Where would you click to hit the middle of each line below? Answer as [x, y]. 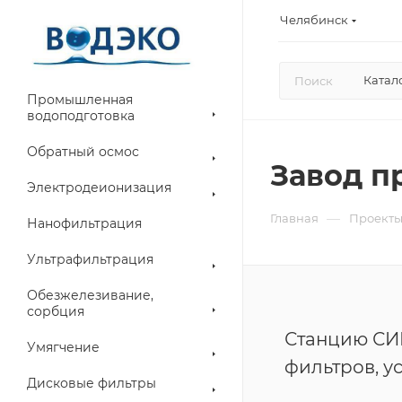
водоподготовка [81, 116]
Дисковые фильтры [92, 383]
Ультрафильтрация [90, 259]
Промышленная [80, 100]
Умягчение [63, 347]
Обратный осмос [83, 152]
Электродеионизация [99, 188]
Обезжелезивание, [90, 295]
